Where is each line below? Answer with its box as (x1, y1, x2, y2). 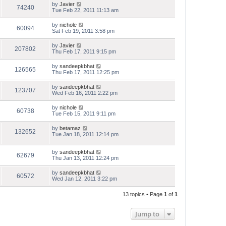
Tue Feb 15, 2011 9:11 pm (52, 110, 116, 117)
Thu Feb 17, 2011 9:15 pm (52, 48, 116, 54)
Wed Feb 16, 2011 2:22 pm (52, 90, 118, 96)
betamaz (60, 125, 81, 131)
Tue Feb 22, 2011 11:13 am (52, 7, 119, 13)
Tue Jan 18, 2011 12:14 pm (52, 131, 119, 137)
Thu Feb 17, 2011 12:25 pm (52, 69, 119, 75)
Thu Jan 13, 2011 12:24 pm (52, 154, 119, 161)
